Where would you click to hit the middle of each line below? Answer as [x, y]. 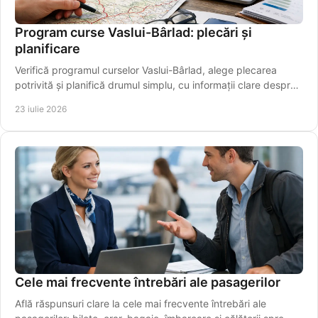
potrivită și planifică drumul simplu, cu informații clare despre [155, 85]
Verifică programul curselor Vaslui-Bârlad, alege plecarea [146, 70]
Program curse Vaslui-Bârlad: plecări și [133, 33]
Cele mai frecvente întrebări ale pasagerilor [148, 283]
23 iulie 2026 [41, 109]
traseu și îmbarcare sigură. [76, 100]
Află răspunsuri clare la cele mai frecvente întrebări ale [141, 304]
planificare [48, 49]
